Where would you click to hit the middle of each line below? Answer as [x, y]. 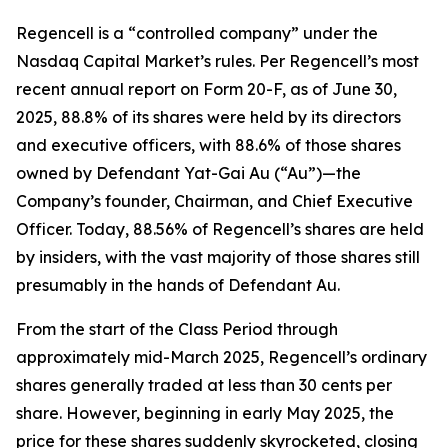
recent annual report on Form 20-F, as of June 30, [206, 89]
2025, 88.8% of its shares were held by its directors [208, 117]
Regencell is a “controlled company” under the [197, 33]
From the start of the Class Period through [177, 329]
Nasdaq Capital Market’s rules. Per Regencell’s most [217, 61]
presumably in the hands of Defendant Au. [178, 285]
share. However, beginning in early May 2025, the [205, 413]
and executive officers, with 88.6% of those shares [208, 145]
